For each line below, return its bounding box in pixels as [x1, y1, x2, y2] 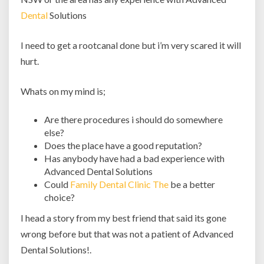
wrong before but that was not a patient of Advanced [21, 228, 233, 239]
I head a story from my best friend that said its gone [21, 212, 226, 223]
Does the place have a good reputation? [44, 140, 202, 151]
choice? [44, 192, 75, 203]
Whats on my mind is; [21, 85, 105, 97]
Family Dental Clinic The [70, 179, 169, 190]
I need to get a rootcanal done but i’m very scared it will [21, 39, 241, 51]
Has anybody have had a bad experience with [44, 153, 225, 164]
